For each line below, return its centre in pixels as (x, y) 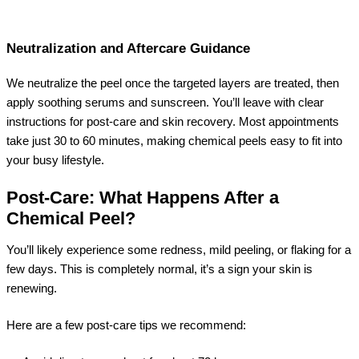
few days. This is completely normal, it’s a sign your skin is (159, 270)
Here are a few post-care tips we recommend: (126, 325)
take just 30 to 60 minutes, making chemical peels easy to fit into (174, 141)
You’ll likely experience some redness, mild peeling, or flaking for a (179, 250)
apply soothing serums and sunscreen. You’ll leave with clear (165, 102)
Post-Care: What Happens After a (143, 197)
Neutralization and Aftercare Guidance (128, 48)
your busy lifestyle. (55, 160)
